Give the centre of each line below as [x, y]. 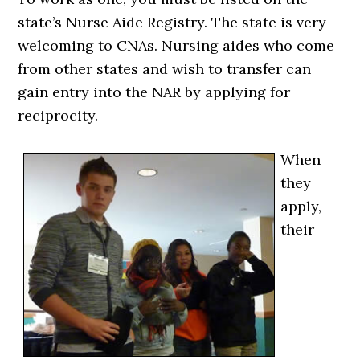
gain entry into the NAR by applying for [154, 92]
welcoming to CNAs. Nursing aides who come [176, 45]
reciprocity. [58, 115]
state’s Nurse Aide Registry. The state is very [172, 22]
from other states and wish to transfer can [165, 69]
